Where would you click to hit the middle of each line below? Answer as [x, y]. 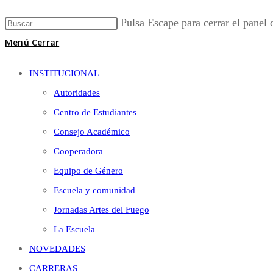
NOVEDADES [57, 249]
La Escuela [74, 229]
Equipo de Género [88, 171]
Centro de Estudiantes [95, 112]
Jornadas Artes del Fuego [101, 210]
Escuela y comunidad [94, 190]
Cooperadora [78, 151]
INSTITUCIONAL [64, 73]
